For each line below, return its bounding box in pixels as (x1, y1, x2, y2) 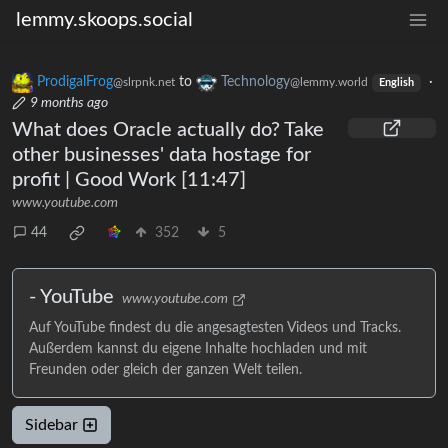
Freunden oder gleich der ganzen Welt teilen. (29, 363, 302, 378)
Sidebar (25, 417, 82, 434)
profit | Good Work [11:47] (12, 170, 246, 191)
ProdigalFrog (37, 75, 113, 90)
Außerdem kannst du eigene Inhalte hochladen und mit (29, 342, 367, 357)
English (378, 78, 414, 89)
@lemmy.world (290, 76, 368, 89)
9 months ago (30, 96, 108, 111)
